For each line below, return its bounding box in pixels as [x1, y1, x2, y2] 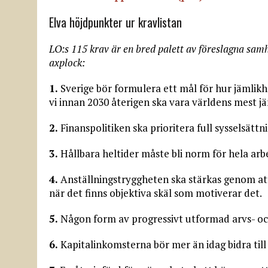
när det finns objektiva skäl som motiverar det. [49, 185, 262, 200]
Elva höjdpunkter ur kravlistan [49, 13, 182, 31]
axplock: [49, 55, 85, 69]
